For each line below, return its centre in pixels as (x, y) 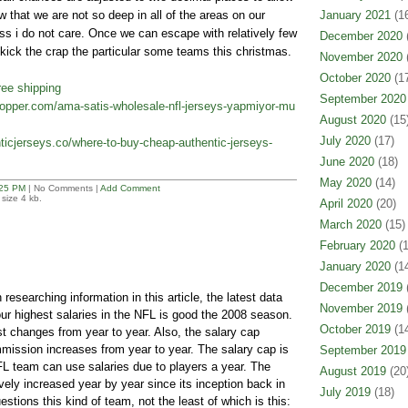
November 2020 (361, 57)
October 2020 (355, 78)
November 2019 (361, 308)
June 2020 (347, 162)
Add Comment (130, 188)
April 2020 (346, 204)
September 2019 (362, 350)
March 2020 (350, 224)
